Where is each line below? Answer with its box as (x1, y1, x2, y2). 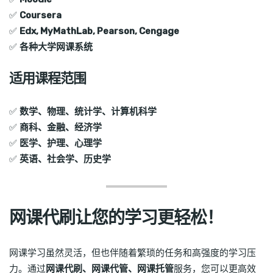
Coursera (19, 10, 62, 21)
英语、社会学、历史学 (19, 154, 111, 165)
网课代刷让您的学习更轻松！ (9, 206, 223, 230)
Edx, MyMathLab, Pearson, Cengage (19, 26, 179, 37)
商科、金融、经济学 (19, 122, 102, 133)
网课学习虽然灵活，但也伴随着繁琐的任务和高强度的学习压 (9, 247, 256, 258)
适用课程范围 (9, 69, 86, 88)
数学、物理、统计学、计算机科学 (19, 106, 157, 118)
